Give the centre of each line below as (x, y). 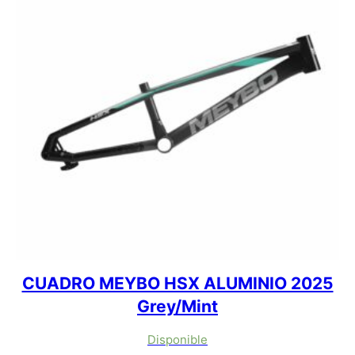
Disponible (177, 340)
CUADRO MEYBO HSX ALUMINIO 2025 (177, 283)
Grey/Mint (177, 306)
